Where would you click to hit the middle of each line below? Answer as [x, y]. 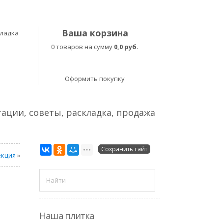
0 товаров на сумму [82, 46]
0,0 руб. [126, 46]
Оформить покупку [95, 78]
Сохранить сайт [124, 149]
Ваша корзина [95, 33]
